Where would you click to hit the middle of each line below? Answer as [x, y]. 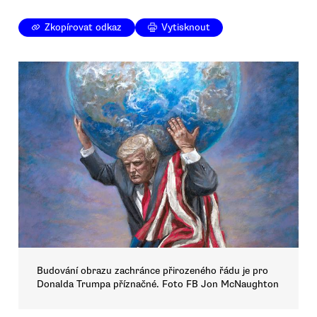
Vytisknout [186, 28]
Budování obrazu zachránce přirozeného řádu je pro [152, 270]
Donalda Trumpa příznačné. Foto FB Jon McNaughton [158, 284]
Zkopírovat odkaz [83, 28]
